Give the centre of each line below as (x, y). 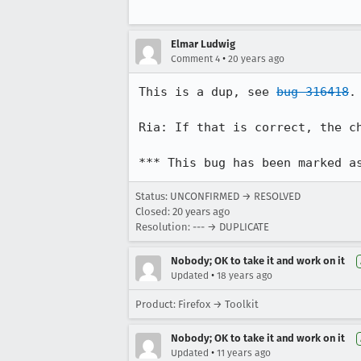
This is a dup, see (207, 92)
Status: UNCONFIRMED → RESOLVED (218, 196)
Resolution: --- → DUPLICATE (202, 227)
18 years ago (245, 276)
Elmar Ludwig (203, 44)
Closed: (154, 212)
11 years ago (244, 353)
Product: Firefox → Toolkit (197, 304)
